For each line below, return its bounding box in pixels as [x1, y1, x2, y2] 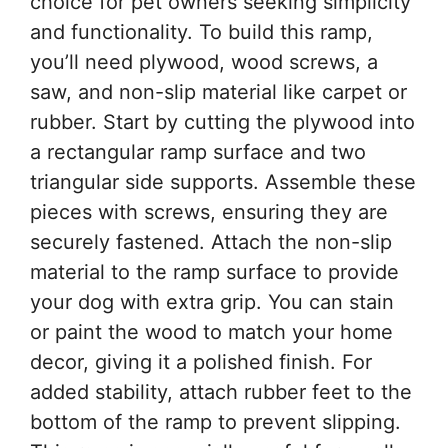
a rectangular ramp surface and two [30, 140, 366, 165]
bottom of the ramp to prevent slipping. [30, 410, 401, 435]
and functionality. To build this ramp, [30, 20, 373, 45]
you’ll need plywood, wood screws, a [30, 50, 378, 75]
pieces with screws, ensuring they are [30, 200, 388, 225]
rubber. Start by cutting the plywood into [30, 110, 415, 135]
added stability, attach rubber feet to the [30, 380, 412, 405]
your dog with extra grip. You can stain [30, 290, 394, 315]
